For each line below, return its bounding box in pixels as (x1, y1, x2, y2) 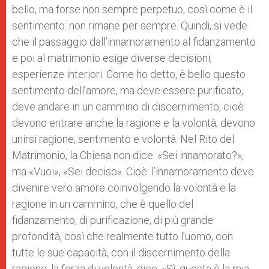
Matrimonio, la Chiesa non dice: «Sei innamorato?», (12, 149, 244, 162)
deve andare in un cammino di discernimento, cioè (12, 100, 244, 113)
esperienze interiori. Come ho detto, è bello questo (12, 68, 246, 80)
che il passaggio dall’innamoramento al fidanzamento (12, 35, 256, 48)
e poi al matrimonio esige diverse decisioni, (12, 52, 212, 64)
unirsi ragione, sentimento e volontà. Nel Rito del (12, 133, 234, 145)
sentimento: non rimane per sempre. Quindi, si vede (12, 19, 247, 32)
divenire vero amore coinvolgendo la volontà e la (12, 181, 236, 194)
